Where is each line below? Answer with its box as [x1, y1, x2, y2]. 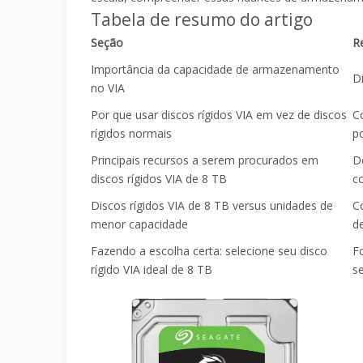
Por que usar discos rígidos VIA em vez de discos [91, 107, 347, 122]
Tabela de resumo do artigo [91, 8, 313, 31]
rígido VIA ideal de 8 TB [91, 262, 212, 277]
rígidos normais [91, 126, 172, 141]
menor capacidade [91, 216, 188, 232]
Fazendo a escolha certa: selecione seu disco [91, 243, 327, 258]
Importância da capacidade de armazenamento [91, 62, 340, 77]
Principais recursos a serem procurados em [91, 152, 318, 168]
